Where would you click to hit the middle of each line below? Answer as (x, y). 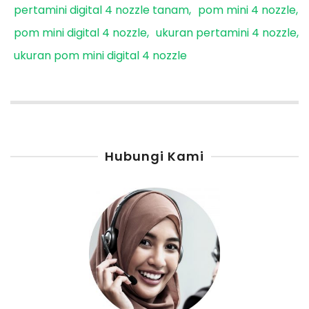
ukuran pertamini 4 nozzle (226, 33)
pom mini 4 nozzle (247, 10)
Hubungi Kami (154, 156)
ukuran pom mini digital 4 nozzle (100, 56)
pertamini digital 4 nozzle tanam (101, 10)
